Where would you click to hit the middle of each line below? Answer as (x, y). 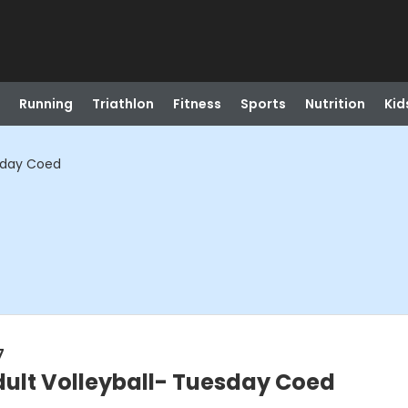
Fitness (197, 104)
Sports (263, 104)
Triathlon (122, 104)
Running (46, 104)
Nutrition (335, 104)
